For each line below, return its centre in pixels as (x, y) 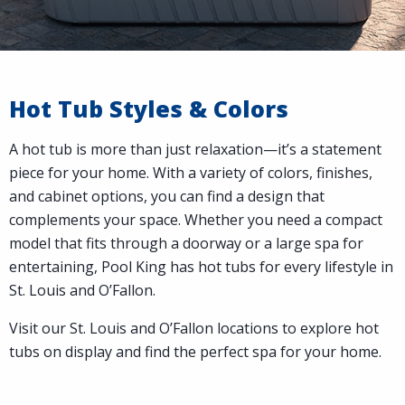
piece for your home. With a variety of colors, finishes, (191, 173)
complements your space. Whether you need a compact (196, 220)
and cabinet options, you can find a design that (167, 197)
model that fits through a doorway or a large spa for (186, 244)
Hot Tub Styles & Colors (149, 109)
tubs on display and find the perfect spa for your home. (195, 352)
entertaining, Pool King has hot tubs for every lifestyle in (201, 267)
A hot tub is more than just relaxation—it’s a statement (195, 150)
